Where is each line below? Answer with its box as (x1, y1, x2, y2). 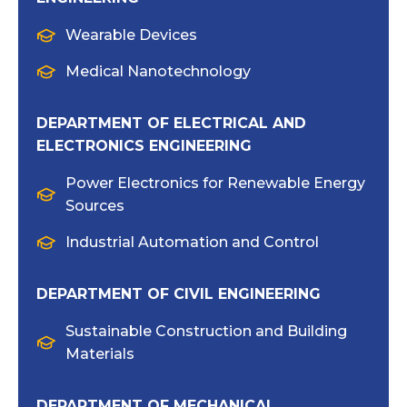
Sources (65, 197, 124, 214)
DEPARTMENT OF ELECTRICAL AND (36, 114, 306, 132)
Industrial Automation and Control (65, 233, 319, 251)
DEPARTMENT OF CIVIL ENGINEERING (36, 285, 321, 303)
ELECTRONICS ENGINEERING (36, 137, 252, 154)
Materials (65, 345, 134, 362)
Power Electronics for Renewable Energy (65, 174, 365, 192)
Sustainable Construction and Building (65, 323, 347, 340)
